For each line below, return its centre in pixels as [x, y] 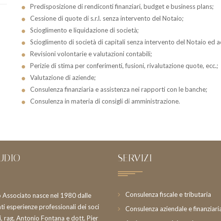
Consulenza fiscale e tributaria [168, 194]
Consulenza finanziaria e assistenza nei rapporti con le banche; [118, 89]
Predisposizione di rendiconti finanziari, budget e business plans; [122, 6]
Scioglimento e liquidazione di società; [84, 30]
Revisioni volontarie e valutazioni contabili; [91, 54]
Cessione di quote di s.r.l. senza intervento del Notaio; [107, 18]
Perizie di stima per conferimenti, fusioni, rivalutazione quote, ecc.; [124, 66]
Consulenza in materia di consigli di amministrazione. [105, 101]
